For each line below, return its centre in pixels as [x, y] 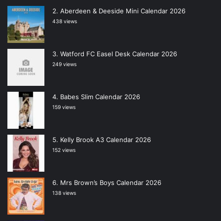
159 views [64, 108]
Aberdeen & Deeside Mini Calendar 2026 [123, 11]
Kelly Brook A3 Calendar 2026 [106, 140]
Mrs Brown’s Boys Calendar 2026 [111, 183]
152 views [64, 150]
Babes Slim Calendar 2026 [100, 97]
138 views [64, 193]
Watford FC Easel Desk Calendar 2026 [119, 54]
